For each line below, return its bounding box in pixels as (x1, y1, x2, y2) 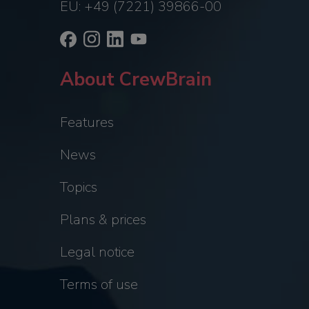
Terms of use (59, 275, 138, 295)
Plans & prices (59, 210, 146, 230)
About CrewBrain (59, 67, 212, 93)
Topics (59, 178, 97, 197)
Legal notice (59, 243, 134, 262)
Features (59, 113, 114, 132)
